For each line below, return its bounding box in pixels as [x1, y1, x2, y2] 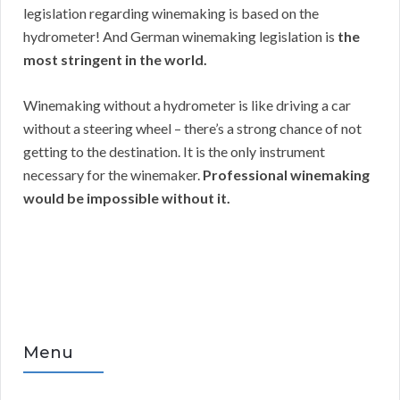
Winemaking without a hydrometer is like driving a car [23, 96, 351, 114]
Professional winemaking [203, 166, 370, 184]
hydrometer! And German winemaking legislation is [23, 28, 337, 46]
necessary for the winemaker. [23, 166, 203, 184]
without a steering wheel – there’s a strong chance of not [23, 120, 362, 137]
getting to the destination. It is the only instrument [23, 143, 325, 161]
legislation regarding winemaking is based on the [23, 4, 319, 22]
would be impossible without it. [23, 189, 230, 207]
